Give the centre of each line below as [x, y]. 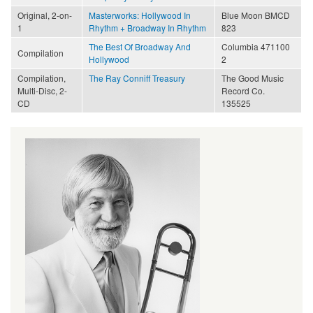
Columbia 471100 [256, 46]
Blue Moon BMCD [256, 15]
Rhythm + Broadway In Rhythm [147, 27]
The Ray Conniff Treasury [137, 78]
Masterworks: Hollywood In [140, 15]
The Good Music [253, 78]
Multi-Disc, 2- [42, 90]
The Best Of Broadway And [140, 46]
